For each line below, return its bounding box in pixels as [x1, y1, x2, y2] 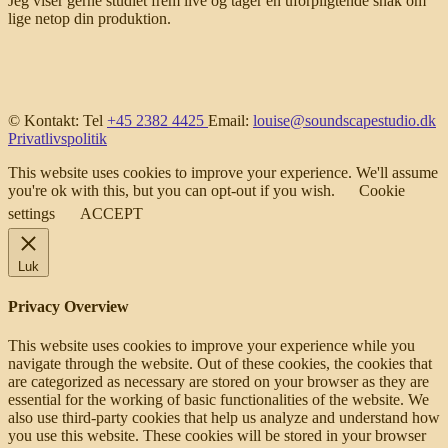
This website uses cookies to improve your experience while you [8, 337, 415, 355]
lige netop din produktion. [8, 9, 171, 27]
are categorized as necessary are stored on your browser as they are [8, 373, 429, 391]
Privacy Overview [8, 298, 129, 316]
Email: [208, 111, 253, 129]
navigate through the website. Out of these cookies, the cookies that [8, 355, 432, 373]
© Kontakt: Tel [8, 111, 107, 129]
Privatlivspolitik [8, 129, 107, 147]
